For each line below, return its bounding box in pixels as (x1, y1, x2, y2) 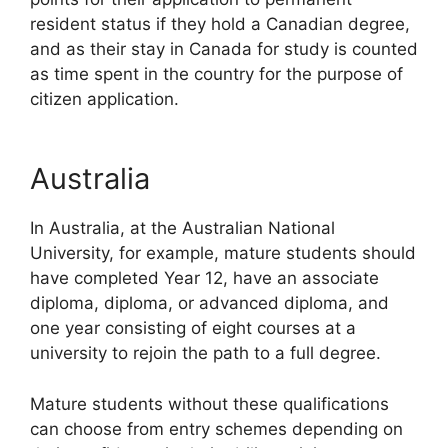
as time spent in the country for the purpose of (30, 63, 403, 84)
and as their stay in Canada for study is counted (30, 38, 418, 59)
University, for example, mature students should (30, 243, 416, 263)
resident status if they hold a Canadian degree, (30, 13, 410, 34)
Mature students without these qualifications (30, 393, 389, 414)
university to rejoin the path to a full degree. (30, 343, 381, 363)
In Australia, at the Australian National (30, 218, 335, 238)
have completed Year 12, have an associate (30, 268, 379, 288)
